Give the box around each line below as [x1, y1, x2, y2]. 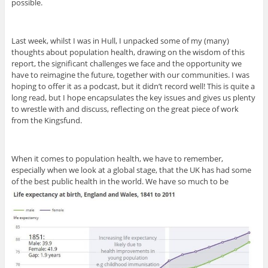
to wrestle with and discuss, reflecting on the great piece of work [11, 103, 239, 115]
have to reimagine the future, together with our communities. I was [11, 69, 249, 81]
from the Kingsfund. [11, 115, 82, 126]
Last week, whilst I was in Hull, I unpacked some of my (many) [11, 35, 229, 47]
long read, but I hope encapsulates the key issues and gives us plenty [11, 92, 255, 103]
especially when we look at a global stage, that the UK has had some [11, 165, 251, 176]
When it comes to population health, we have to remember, [11, 153, 223, 165]
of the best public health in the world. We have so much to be [11, 176, 229, 187]
